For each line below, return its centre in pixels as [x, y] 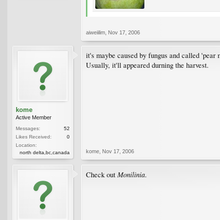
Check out [102, 174]
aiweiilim [96, 32]
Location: [26, 145]
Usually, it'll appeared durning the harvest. [147, 65]
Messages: [28, 128]
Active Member [34, 117]
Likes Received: [34, 137]
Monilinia [131, 174]
